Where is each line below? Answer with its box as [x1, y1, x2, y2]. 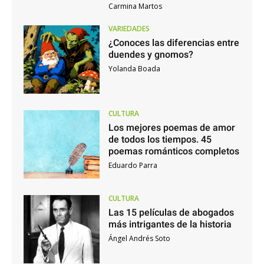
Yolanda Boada [108, 64, 160, 74]
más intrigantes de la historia [108, 218, 232, 230]
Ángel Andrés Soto [108, 233, 170, 243]
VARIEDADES [108, 24, 150, 34]
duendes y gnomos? [108, 49, 193, 61]
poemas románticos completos [108, 146, 239, 157]
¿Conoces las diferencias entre [108, 37, 239, 49]
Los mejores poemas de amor [108, 122, 235, 134]
